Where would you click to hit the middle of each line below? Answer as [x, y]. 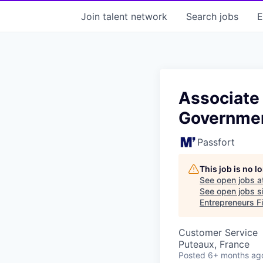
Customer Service [218, 232]
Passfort [216, 142]
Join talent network [124, 16]
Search [203, 16]
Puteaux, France [214, 244]
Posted [192, 255]
